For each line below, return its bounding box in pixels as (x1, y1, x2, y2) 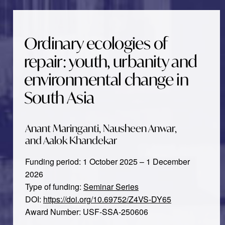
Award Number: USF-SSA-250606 (25, 205, 148, 217)
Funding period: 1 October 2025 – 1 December (25, 155, 190, 167)
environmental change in (24, 69, 188, 90)
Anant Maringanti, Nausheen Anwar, (25, 122, 177, 135)
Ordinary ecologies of (24, 33, 167, 54)
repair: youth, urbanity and (24, 51, 197, 72)
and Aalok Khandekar (25, 134, 117, 147)
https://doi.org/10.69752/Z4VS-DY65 (43, 193, 171, 205)
